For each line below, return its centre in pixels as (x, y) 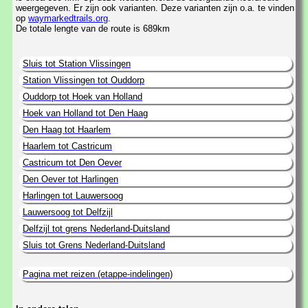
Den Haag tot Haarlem (67, 129)
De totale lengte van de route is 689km (93, 28)
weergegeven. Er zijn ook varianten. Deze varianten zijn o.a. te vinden (155, 8)
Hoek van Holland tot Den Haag (85, 113)
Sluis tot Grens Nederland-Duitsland (94, 245)
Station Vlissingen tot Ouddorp (84, 80)
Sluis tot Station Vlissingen (77, 63)
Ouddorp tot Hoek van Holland (82, 96)
